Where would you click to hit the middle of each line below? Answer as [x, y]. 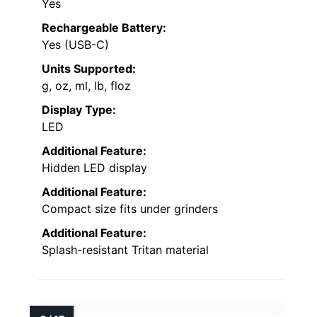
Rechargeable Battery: [104, 27]
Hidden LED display [94, 167]
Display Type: [79, 109]
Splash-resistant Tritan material [125, 249]
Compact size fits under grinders [130, 208]
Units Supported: [89, 68]
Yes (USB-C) [75, 44]
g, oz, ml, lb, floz [86, 85]
